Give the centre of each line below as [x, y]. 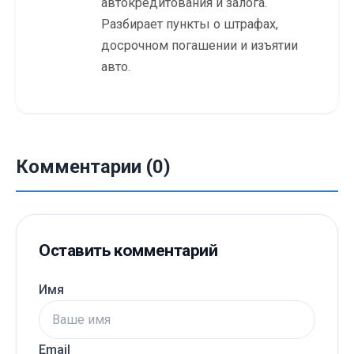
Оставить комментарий [128, 250]
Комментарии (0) [93, 166]
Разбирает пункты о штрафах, [190, 24]
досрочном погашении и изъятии [200, 46]
